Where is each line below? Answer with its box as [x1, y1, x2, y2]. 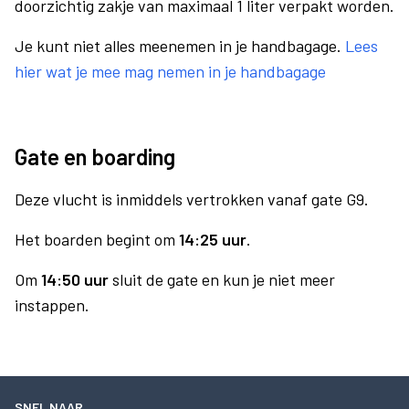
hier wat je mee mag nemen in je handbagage [15, 61, 326, 81]
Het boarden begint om [15, 229, 179, 249]
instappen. [15, 295, 89, 315]
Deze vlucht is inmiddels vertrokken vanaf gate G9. [15, 189, 369, 209]
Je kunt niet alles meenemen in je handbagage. [15, 36, 345, 56]
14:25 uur [179, 229, 246, 249]
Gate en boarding [15, 143, 175, 170]
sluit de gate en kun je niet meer [109, 269, 335, 289]
